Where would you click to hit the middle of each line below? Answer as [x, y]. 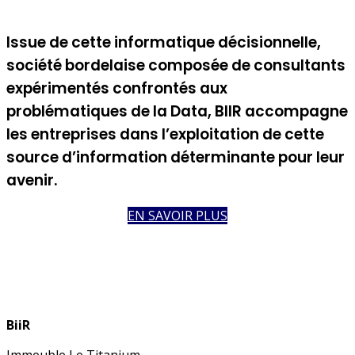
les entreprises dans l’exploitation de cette [165, 134]
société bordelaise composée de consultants [176, 65]
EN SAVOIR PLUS [177, 215]
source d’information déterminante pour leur [176, 157]
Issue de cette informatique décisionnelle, [164, 42]
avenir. [32, 180]
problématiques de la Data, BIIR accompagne [177, 111]
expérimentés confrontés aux [117, 88]
